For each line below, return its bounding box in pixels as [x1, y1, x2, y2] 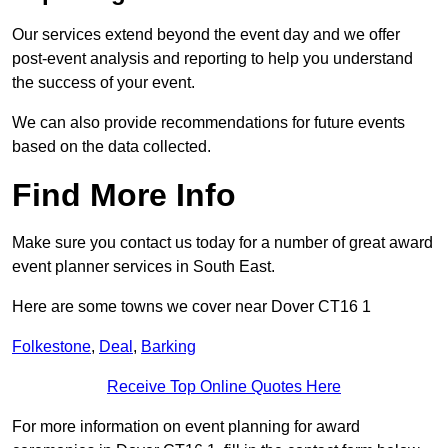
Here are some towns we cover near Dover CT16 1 [12, 298, 371, 316]
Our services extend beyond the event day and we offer [12, 26, 400, 44]
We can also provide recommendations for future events [12, 114, 405, 132]
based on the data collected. [12, 138, 211, 156]
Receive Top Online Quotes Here [107, 378, 341, 396]
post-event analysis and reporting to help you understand [12, 50, 413, 68]
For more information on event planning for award [12, 418, 360, 436]
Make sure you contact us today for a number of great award [12, 234, 433, 252]
